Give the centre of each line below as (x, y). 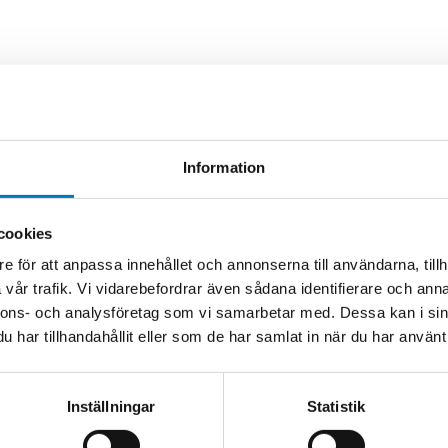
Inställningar (111, 406)
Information (224, 167)
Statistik (336, 406)
